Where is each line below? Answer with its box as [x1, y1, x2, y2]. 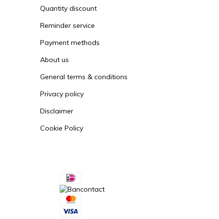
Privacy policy [40, 89, 84, 99]
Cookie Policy [40, 124, 83, 133]
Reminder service [40, 21, 95, 30]
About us [40, 55, 69, 65]
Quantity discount [40, 4, 97, 13]
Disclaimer [40, 107, 73, 116]
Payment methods [40, 38, 100, 47]
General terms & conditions [40, 72, 128, 82]
